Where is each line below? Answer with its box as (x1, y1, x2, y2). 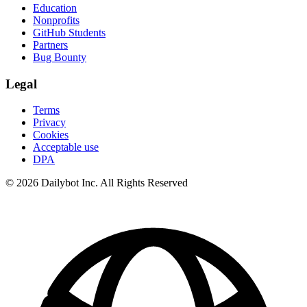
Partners (33, 38, 68, 51)
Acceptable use (33, 141, 99, 153)
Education (33, 1, 77, 14)
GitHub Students (33, 26, 106, 38)
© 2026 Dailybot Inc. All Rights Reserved (5, 177, 188, 189)
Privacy (33, 116, 66, 129)
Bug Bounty (33, 51, 86, 63)
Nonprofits (33, 14, 79, 26)
